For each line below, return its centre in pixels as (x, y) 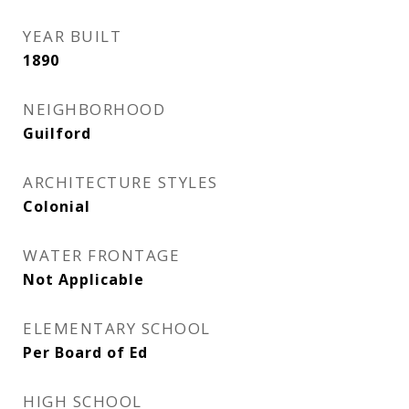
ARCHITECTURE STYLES (121, 182)
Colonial (57, 206)
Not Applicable (84, 279)
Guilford (57, 133)
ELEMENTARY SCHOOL (117, 328)
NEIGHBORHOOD (94, 109)
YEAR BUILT (72, 36)
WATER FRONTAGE (101, 255)
